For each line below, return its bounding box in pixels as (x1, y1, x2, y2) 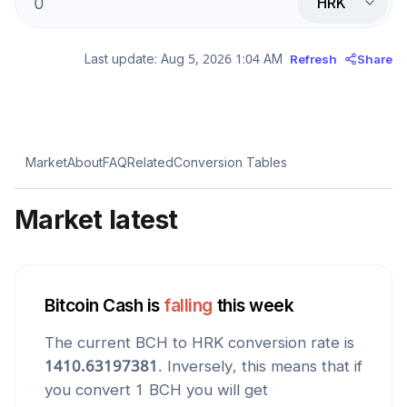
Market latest (15, 203, 178, 235)
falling (164, 294, 213, 316)
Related (127, 154, 174, 170)
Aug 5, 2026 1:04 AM (161, 51, 283, 66)
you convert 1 (45, 381, 149, 399)
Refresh (290, 51, 337, 66)
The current (45, 333, 135, 352)
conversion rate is (223, 333, 354, 352)
